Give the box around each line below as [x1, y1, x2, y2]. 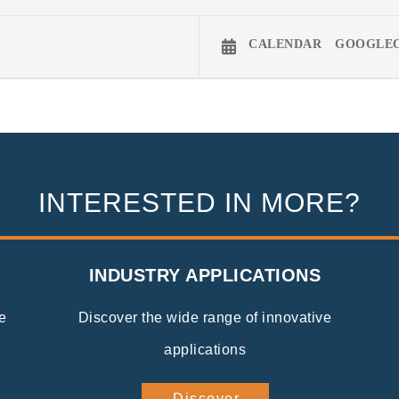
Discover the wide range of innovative [77, 309, 332, 325]
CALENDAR [248, 37, 322, 51]
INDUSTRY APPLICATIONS [88, 265, 322, 285]
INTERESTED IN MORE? [38, 187, 361, 217]
